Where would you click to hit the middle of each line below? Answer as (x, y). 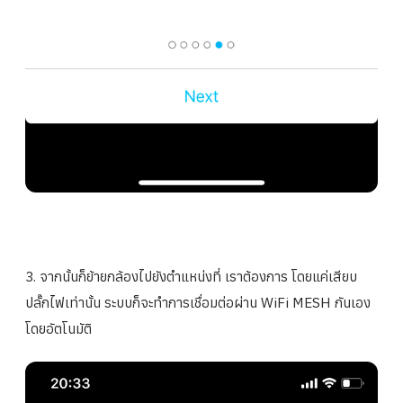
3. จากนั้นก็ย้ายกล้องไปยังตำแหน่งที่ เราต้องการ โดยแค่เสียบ (191, 277)
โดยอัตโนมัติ (58, 329)
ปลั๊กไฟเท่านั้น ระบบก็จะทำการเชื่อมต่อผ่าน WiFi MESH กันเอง (198, 303)
